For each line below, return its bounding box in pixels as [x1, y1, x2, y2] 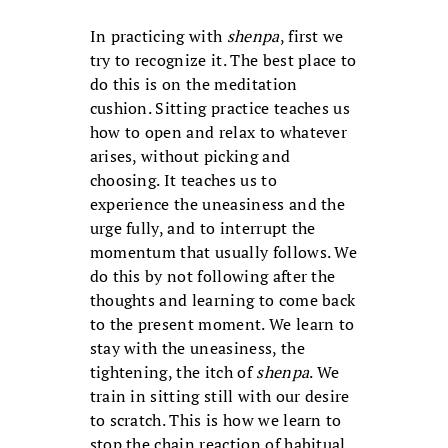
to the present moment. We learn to [89, 313, 355, 336]
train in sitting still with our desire [89, 385, 350, 408]
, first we [279, 25, 344, 48]
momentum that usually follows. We [89, 241, 358, 264]
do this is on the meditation [89, 73, 298, 96]
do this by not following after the [89, 265, 336, 288]
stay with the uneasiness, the [89, 337, 305, 360]
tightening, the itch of [89, 361, 257, 384]
